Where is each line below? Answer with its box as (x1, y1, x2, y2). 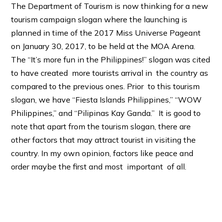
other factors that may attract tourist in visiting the (11, 134, 196, 145)
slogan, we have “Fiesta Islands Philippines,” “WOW (11, 94, 202, 105)
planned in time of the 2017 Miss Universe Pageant (11, 27, 201, 38)
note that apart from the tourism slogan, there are (11, 121, 191, 131)
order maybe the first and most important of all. (11, 161, 187, 171)
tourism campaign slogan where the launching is (11, 14, 188, 24)
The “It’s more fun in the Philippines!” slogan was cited (11, 54, 211, 64)
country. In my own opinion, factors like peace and (11, 148, 194, 158)
